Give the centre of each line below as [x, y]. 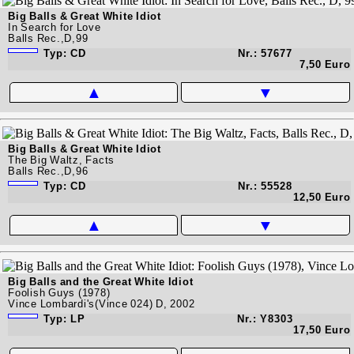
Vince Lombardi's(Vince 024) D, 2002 [102, 303]
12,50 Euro [322, 197]
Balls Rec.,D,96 [48, 171]
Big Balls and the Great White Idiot [101, 281]
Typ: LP [63, 318]
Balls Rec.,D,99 [48, 38]
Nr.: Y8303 [265, 318]
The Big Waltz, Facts [61, 160]
